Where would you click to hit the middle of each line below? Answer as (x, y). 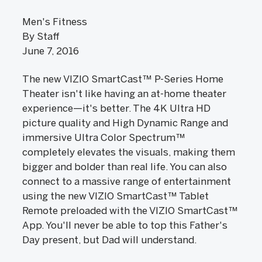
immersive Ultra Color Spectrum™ (104, 137)
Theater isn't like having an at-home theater (124, 94)
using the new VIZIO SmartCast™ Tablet (116, 196)
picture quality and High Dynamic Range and (125, 123)
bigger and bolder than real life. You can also (125, 167)
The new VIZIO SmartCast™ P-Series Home (123, 79)
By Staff (41, 36)
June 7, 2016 (51, 51)
